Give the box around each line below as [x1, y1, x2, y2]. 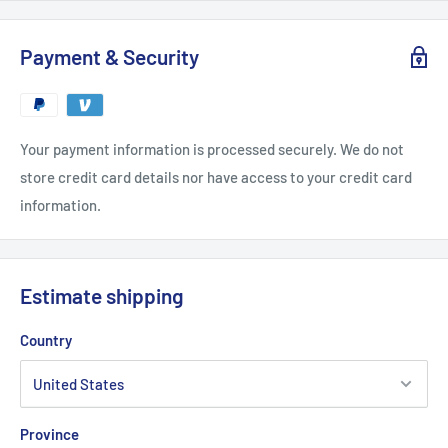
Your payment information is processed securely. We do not [20, 140, 404, 159]
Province [20, 424, 79, 443]
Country [20, 330, 72, 349]
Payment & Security [20, 44, 199, 70]
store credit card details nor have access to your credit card [20, 168, 412, 187]
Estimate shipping [20, 283, 184, 309]
